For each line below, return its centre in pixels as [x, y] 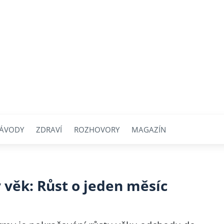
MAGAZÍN [149, 129]
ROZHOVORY [97, 129]
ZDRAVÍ [49, 129]
